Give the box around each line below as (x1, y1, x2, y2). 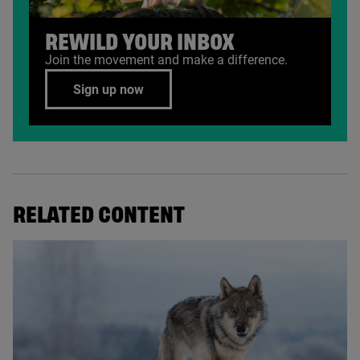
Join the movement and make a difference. (45, 52, 288, 68)
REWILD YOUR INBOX (45, 34, 235, 52)
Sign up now (73, 81, 144, 97)
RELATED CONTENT (13, 207, 185, 225)
